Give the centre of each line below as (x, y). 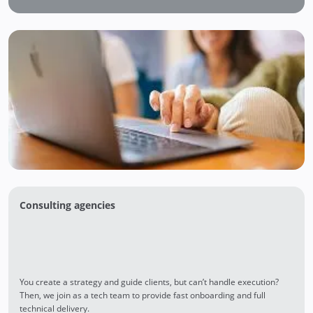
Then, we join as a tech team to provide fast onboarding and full (143, 295)
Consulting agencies (67, 205)
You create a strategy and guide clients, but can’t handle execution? (149, 282)
